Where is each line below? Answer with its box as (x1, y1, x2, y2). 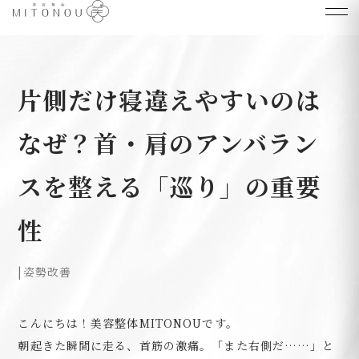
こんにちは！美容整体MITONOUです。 (18, 315, 238, 331)
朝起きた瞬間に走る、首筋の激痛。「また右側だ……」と (18, 337, 335, 353)
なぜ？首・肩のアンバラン (18, 125, 319, 160)
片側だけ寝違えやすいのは (18, 82, 321, 117)
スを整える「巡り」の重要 (18, 168, 321, 204)
